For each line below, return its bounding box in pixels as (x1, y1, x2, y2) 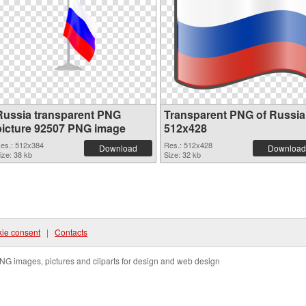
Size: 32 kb (164, 149, 201, 160)
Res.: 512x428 (164, 139, 212, 150)
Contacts (55, 226, 87, 238)
